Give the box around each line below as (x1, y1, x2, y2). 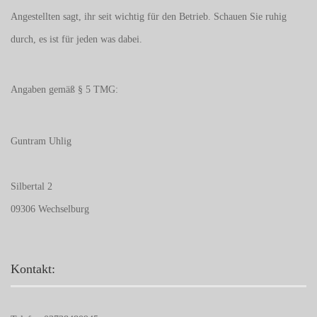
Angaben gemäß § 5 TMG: (11, 84, 118, 95)
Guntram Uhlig (11, 136, 71, 146)
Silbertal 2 (11, 181, 52, 192)
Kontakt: (11, 262, 55, 276)
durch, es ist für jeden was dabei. (11, 34, 142, 45)
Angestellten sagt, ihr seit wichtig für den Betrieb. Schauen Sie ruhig (11, 11, 287, 22)
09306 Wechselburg (11, 204, 89, 214)
